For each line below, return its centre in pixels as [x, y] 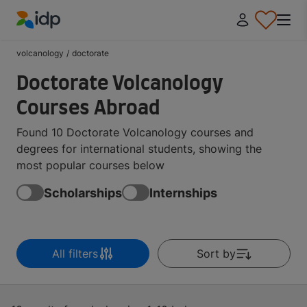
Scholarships [83, 193]
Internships [183, 193]
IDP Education [52, 37]
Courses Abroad [88, 109]
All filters [75, 254]
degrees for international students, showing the [139, 149]
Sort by [216, 254]
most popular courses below [90, 165]
